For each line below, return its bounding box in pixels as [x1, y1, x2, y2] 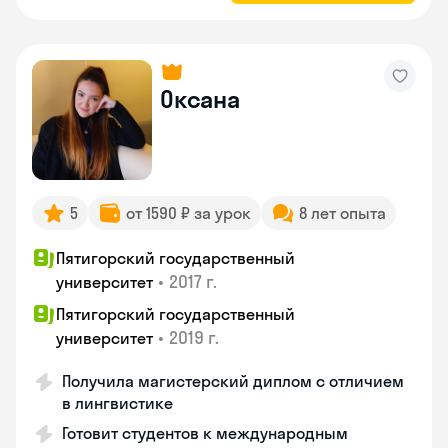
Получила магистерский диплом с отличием [62, 371, 404, 391]
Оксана [160, 84, 240, 114]
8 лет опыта [299, 203, 386, 223]
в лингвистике [62, 393, 173, 413]
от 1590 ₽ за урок [126, 203, 251, 223]
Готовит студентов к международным [62, 423, 348, 443]
